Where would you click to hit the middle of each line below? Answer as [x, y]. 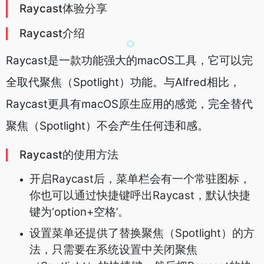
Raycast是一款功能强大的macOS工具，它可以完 [129, 61]
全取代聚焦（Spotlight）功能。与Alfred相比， [123, 82]
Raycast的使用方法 [69, 155]
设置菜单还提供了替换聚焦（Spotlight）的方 [142, 233]
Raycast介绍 [52, 34]
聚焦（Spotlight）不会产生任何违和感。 [107, 126]
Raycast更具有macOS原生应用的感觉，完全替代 [129, 104]
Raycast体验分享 [63, 9]
